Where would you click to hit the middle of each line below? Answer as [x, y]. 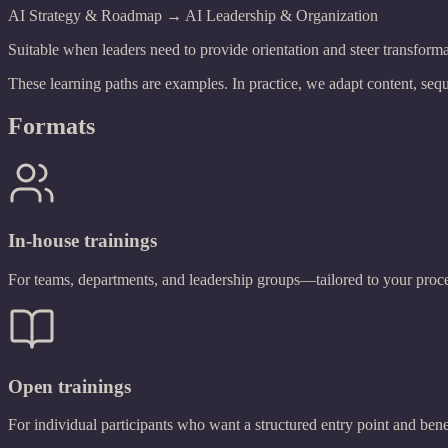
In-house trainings [82, 241]
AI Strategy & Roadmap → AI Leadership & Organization [193, 15]
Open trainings [69, 386]
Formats [51, 125]
